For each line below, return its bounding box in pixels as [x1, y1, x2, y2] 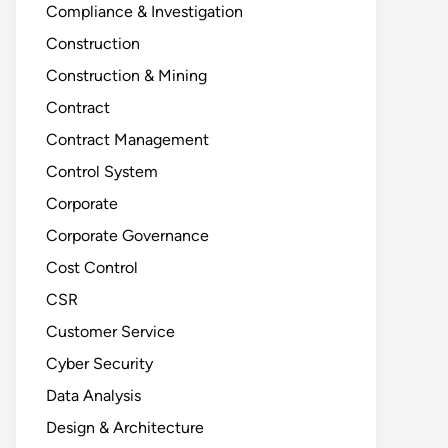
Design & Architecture [46, 418, 204, 437]
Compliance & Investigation [46, 2, 243, 21]
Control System [46, 162, 158, 181]
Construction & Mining [46, 66, 207, 85]
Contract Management [46, 130, 209, 149]
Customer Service [46, 322, 175, 341]
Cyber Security [46, 354, 153, 373]
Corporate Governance [46, 226, 209, 245]
